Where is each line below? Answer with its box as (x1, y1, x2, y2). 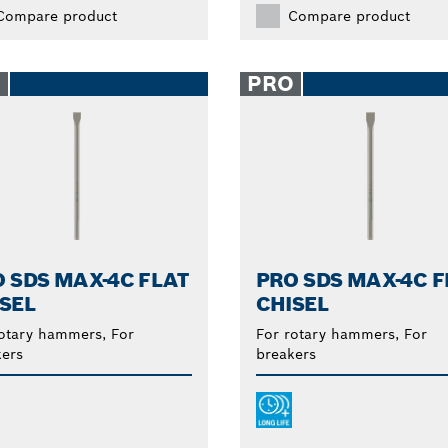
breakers (255, 345, 316, 364)
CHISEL (255, 291, 329, 318)
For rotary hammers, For (255, 325, 427, 344)
